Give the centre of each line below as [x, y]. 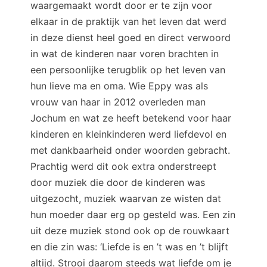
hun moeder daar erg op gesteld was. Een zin [133, 214]
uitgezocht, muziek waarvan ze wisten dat [126, 198]
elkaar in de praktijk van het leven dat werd [128, 21]
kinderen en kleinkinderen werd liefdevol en [128, 134]
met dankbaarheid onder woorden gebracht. [130, 150]
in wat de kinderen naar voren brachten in [125, 53]
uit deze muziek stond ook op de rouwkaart [130, 230]
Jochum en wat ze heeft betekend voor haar [131, 118]
